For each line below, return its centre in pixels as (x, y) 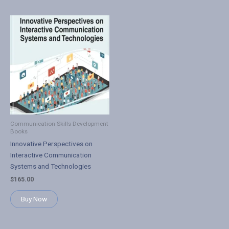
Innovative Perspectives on (51, 144)
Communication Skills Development (59, 123)
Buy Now (34, 199)
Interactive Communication (51, 155)
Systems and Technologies (51, 166)
